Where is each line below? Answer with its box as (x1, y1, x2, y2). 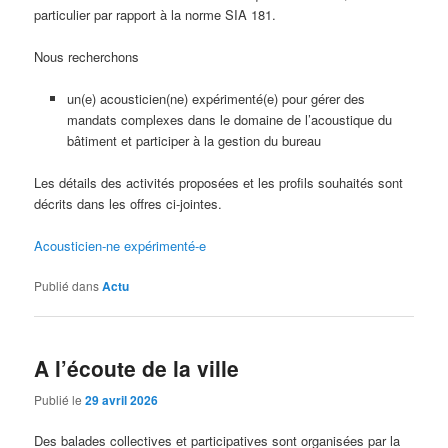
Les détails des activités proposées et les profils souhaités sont (34, 172, 404, 192)
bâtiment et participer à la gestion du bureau (66, 130, 321, 150)
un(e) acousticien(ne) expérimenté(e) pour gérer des (66, 88, 365, 108)
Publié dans (34, 277, 100, 295)
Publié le (34, 390, 86, 408)
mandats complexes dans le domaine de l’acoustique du (66, 109, 392, 129)
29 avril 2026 (85, 390, 159, 409)
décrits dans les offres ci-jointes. (34, 193, 223, 213)
